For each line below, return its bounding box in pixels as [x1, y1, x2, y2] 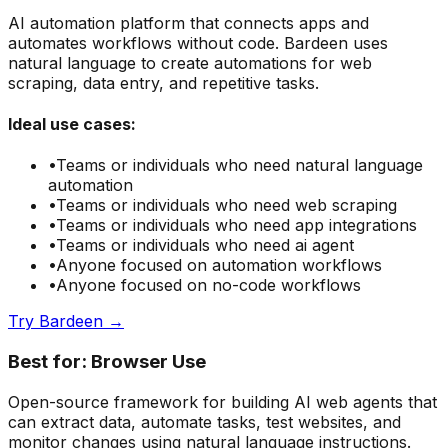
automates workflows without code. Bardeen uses [8, 32, 388, 53]
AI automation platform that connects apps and [8, 12, 369, 33]
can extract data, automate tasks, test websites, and [8, 411, 401, 432]
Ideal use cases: [8, 113, 136, 134]
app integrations [295, 215, 417, 236]
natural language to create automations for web [8, 52, 372, 73]
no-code [212, 275, 276, 296]
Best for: [8, 349, 87, 373]
